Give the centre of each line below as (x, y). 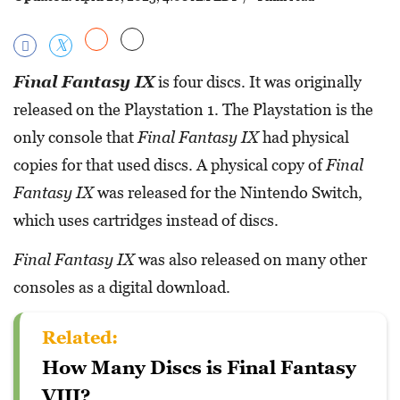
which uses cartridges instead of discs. (146, 220)
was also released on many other (251, 259)
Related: (80, 337)
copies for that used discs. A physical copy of (170, 164)
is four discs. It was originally (258, 81)
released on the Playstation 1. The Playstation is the (193, 109)
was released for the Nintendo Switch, (228, 192)
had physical (304, 137)
